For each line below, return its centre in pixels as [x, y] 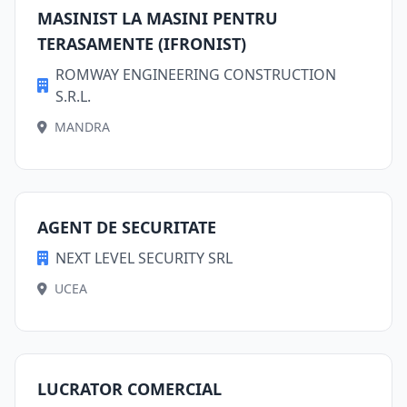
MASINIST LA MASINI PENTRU [158, 18]
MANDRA [82, 127]
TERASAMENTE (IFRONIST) [142, 44]
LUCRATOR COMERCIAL [129, 389]
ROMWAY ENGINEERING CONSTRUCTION [196, 74]
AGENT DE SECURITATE [127, 227]
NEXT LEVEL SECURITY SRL [144, 258]
